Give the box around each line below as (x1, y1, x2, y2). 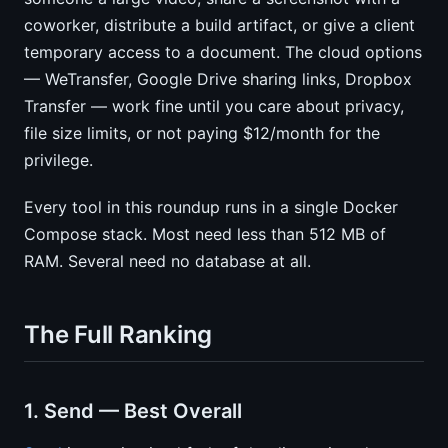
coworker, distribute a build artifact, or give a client (24, 15, 415, 35)
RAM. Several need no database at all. (24, 251, 311, 271)
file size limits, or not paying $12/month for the (24, 123, 380, 143)
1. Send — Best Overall (24, 399, 242, 423)
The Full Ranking (24, 320, 213, 349)
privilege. (24, 150, 93, 170)
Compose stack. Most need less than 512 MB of (24, 224, 386, 244)
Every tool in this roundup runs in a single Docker (24, 197, 398, 217)
